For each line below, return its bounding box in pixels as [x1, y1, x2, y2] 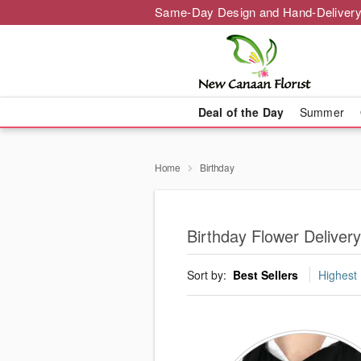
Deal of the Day [197, 104, 284, 120]
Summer [300, 104, 344, 120]
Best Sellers [233, 267, 298, 284]
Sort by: [187, 267, 230, 284]
